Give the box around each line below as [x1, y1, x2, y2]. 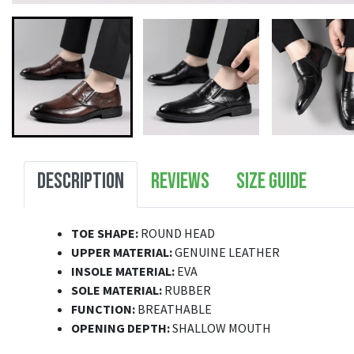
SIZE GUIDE [236, 168, 307, 195]
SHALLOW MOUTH [170, 320, 271, 337]
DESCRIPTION [37, 168, 124, 195]
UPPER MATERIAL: [71, 244, 172, 261]
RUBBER [162, 282, 211, 299]
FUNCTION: [71, 301, 135, 318]
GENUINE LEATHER [172, 244, 280, 261]
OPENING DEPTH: [71, 320, 170, 337]
